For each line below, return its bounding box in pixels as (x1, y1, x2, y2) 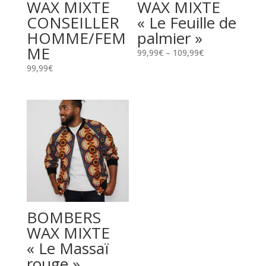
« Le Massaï (26, 237, 109, 259)
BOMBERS (26, 206, 101, 228)
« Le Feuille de (137, 12, 237, 34)
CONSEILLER (26, 12, 119, 34)
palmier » (137, 27, 203, 49)
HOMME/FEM (26, 27, 126, 49)
